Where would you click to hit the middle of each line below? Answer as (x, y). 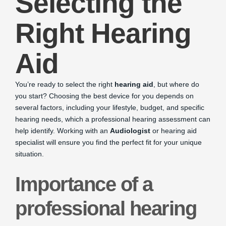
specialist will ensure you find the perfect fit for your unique (108, 142)
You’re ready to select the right (65, 84)
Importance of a (84, 184)
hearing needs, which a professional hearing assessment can (113, 119)
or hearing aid (174, 130)
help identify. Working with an (63, 130)
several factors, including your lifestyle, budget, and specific (110, 107)
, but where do (176, 84)
